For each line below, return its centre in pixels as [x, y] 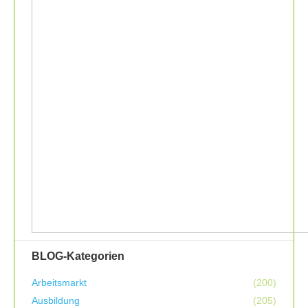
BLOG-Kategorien [78, 256]
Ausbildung [56, 301]
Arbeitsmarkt [59, 283]
